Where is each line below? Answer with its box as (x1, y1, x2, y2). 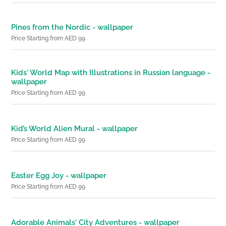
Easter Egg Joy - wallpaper (11, 171, 107, 180)
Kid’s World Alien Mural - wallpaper (11, 124, 138, 133)
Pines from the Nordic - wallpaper (11, 22, 134, 32)
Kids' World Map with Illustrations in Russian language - (11, 68, 211, 77)
